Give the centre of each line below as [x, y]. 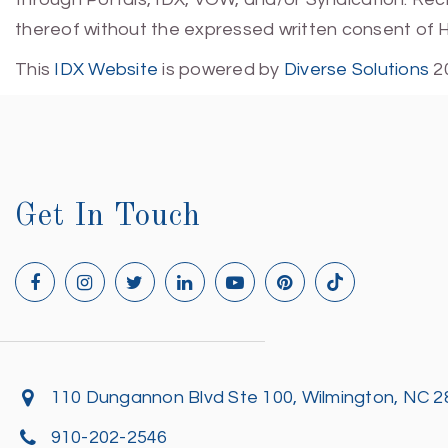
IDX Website [106, 69]
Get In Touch [108, 216]
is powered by [221, 69]
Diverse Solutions [356, 69]
